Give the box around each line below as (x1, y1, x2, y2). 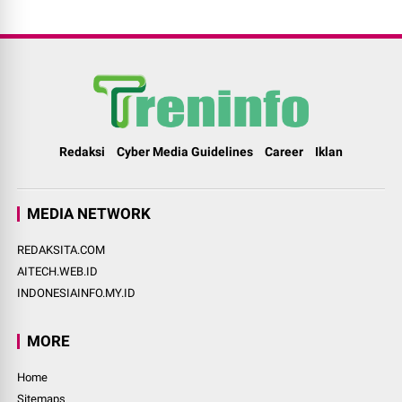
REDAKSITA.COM (17, 243, 106, 258)
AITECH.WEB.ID (17, 265, 99, 279)
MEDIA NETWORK (27, 205, 152, 223)
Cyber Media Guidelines (117, 144, 253, 160)
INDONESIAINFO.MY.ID (17, 286, 136, 301)
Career (265, 144, 303, 160)
